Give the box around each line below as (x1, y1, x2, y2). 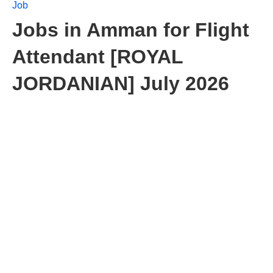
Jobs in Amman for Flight (12, 19, 249, 41)
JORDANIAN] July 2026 (12, 73, 229, 94)
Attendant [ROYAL (12, 46, 183, 68)
